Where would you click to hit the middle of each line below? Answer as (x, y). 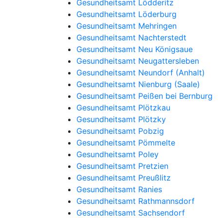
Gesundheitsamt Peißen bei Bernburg (145, 96)
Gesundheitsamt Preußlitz (124, 178)
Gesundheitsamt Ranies (119, 189)
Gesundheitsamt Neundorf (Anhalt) (141, 73)
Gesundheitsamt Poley (118, 154)
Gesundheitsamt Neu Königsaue (135, 49)
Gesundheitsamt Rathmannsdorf (136, 201)
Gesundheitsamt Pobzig (120, 131)
